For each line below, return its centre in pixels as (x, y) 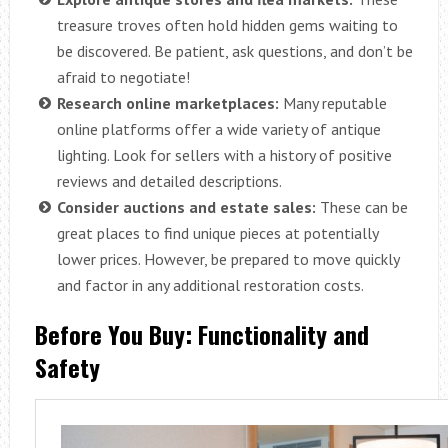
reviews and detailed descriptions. (169, 180)
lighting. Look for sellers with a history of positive (224, 154)
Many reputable (332, 102)
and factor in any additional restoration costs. (210, 284)
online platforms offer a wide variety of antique (218, 128)
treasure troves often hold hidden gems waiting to (227, 24)
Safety (67, 366)
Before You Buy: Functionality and (201, 333)
